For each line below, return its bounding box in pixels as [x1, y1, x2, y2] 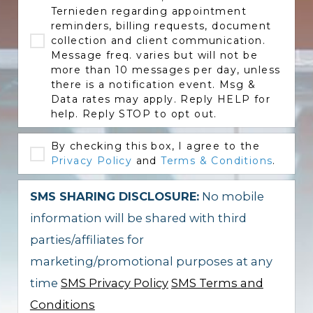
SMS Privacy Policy [60, 276, 168, 291]
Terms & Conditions [161, 154, 273, 168]
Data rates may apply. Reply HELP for [50, 92, 270, 105]
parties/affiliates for [29, 233, 144, 247]
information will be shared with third [29, 211, 247, 226]
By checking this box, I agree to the [50, 140, 260, 153]
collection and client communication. [50, 34, 265, 47]
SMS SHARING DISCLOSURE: [29, 189, 199, 204]
